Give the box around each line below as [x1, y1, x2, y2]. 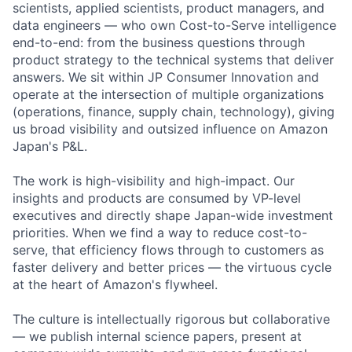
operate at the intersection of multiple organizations [13, 86, 324, 102]
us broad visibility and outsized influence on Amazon [13, 120, 328, 137]
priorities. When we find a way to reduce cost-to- [13, 224, 307, 240]
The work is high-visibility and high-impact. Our [13, 172, 295, 189]
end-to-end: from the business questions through [13, 34, 305, 50]
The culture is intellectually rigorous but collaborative [13, 310, 330, 327]
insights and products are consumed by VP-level [13, 189, 301, 206]
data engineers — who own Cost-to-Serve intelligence [13, 16, 336, 33]
